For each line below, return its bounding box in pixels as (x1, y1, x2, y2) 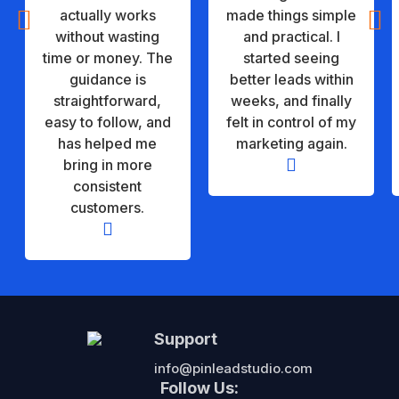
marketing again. (235, 134, 347, 153)
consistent (73, 177, 142, 196)
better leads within (229, 70, 354, 89)
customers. (70, 199, 145, 217)
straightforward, (53, 92, 162, 110)
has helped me (58, 134, 158, 153)
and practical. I (242, 28, 340, 46)
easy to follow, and (44, 113, 171, 132)
